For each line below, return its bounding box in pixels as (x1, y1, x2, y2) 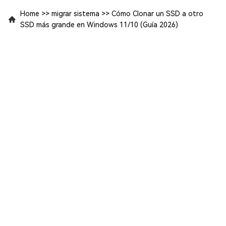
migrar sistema (51, 9, 99, 18)
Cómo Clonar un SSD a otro (111, 9, 203, 18)
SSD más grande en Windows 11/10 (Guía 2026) (20, 20, 178, 29)
